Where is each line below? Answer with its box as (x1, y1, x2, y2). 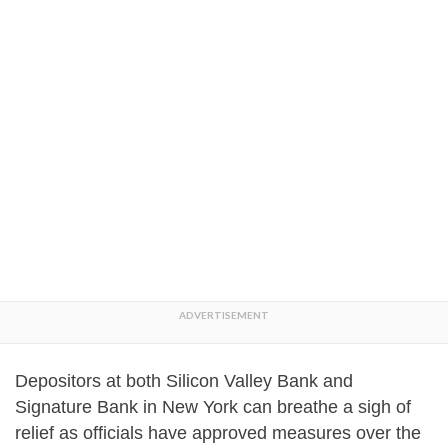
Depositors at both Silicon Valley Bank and (15, 371, 353, 391)
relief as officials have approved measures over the (15, 423, 421, 443)
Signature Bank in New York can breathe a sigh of (15, 397, 411, 417)
